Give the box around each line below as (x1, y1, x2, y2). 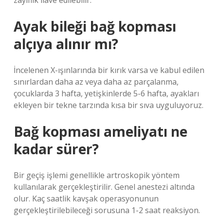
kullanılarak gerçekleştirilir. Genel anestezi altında (14, 182, 195, 192)
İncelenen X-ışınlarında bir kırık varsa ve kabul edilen (14, 65, 204, 75)
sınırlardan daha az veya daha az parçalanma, (14, 76, 179, 87)
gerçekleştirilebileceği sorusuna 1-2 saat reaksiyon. (14, 205, 200, 216)
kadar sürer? (14, 140, 99, 158)
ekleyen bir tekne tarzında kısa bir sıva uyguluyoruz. (14, 100, 203, 110)
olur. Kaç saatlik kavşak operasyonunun (14, 193, 159, 204)
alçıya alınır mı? (14, 35, 118, 53)
